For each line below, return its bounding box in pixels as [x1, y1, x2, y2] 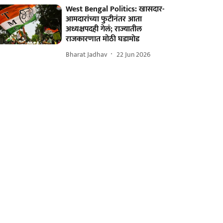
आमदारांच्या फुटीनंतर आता [66, 12, 142, 26]
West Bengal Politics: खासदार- [66, 2, 165, 16]
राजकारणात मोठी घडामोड [66, 32, 140, 46]
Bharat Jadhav [66, 48, 108, 60]
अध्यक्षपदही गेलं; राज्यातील [66, 22, 142, 36]
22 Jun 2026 [116, 48, 151, 60]
